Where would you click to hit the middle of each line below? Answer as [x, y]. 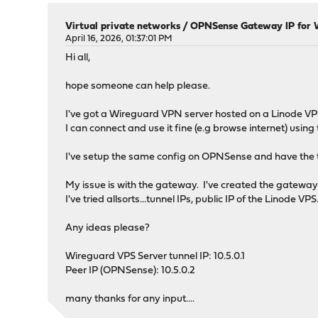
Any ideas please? [108, 229]
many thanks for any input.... [130, 300]
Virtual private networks [123, 27]
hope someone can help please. [138, 87]
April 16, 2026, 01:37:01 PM [119, 39]
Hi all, [78, 58]
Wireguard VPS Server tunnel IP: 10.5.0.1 [155, 257]
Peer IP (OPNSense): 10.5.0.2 [131, 271]
